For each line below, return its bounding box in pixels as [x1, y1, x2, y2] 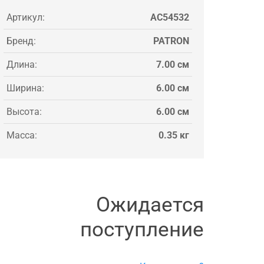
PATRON [153, 35, 189, 47]
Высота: [6, 105, 42, 117]
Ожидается [96, 192, 204, 217]
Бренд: [6, 35, 36, 47]
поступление [80, 217, 204, 242]
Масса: [6, 129, 37, 141]
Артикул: [6, 11, 45, 23]
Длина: [6, 58, 37, 70]
